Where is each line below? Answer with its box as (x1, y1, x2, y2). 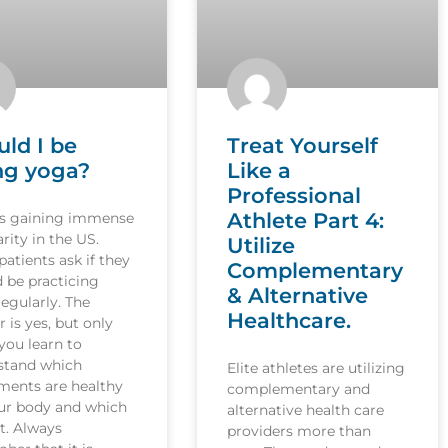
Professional (227, 182, 362, 208)
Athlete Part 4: (227, 207, 385, 233)
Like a (227, 157, 292, 183)
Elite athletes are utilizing (227, 358, 406, 377)
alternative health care (227, 400, 385, 419)
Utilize (227, 232, 296, 258)
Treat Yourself (227, 132, 379, 158)
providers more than (227, 421, 372, 440)
